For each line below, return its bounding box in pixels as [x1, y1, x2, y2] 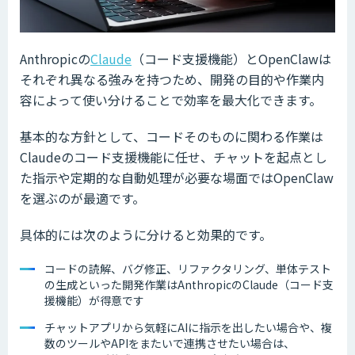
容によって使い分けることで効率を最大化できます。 [20, 90, 322, 110]
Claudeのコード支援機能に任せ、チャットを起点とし [20, 147, 327, 167]
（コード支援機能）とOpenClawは [132, 49, 331, 69]
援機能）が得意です [44, 292, 144, 309]
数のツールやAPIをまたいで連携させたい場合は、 [44, 335, 295, 352]
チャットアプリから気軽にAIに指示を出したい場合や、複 [44, 319, 332, 336]
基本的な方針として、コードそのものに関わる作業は [20, 127, 323, 147]
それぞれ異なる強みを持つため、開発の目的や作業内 [20, 70, 324, 90]
